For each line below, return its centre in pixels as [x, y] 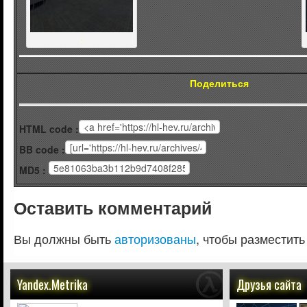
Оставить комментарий [113, 207]
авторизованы [155, 238]
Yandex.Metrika [52, 284]
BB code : [42, 149]
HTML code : [49, 128]
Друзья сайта [269, 284]
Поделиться [219, 83]
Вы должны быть [64, 238]
